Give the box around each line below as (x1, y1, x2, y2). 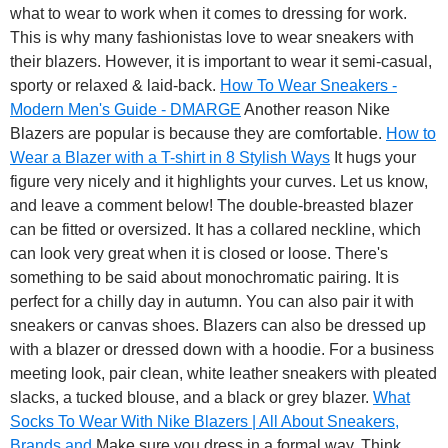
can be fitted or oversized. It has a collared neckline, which (10, 221, 421, 239)
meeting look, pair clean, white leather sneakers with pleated (10, 365, 437, 383)
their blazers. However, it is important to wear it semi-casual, (10, 53, 432, 71)
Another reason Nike (241, 101, 390, 119)
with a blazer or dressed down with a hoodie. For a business (10, 341, 434, 359)
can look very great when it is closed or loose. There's (10, 245, 388, 263)
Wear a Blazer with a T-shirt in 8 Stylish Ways (10, 149, 330, 167)
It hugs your (330, 149, 416, 167)
